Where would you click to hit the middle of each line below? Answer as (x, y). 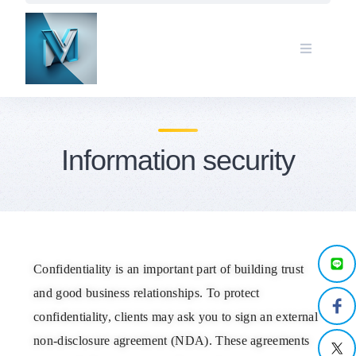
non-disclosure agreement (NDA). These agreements (172, 341)
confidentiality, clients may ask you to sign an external (176, 317)
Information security (178, 160)
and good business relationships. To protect (147, 293)
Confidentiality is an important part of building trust (169, 269)
